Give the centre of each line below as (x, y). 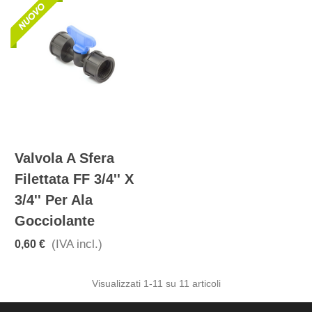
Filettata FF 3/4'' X (74, 179)
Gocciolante (55, 221)
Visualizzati (117, 284)
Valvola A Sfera (64, 158)
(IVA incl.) (77, 244)
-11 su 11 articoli (185, 284)
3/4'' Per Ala (54, 200)
